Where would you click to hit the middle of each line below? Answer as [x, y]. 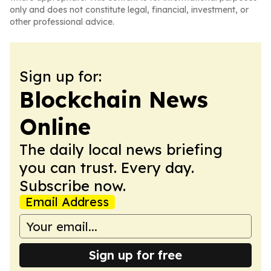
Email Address [67, 202]
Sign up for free [135, 255]
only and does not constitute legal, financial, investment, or [129, 10]
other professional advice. [62, 22]
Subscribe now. [73, 186]
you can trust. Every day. [107, 168]
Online [55, 127]
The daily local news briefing [121, 149]
